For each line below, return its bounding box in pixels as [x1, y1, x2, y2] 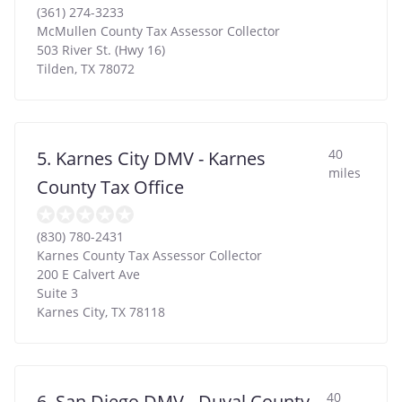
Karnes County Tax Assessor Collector [37, 246, 262, 264]
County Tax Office [37, 174, 184, 199]
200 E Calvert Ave [37, 265, 140, 283]
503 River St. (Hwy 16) [37, 40, 165, 58]
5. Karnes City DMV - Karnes [37, 145, 266, 170]
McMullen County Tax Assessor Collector [37, 22, 280, 39]
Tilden [37, 59, 74, 77]
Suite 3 [37, 284, 78, 301]
